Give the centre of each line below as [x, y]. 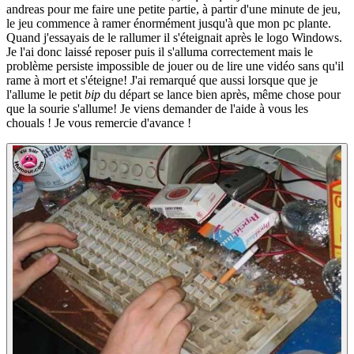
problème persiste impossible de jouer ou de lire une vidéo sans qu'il [175, 66]
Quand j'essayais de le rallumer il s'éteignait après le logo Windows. [174, 38]
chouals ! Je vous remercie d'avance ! [99, 123]
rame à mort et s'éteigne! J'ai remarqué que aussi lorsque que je [162, 81]
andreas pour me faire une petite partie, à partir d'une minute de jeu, [173, 9]
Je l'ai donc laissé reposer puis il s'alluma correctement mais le [160, 52]
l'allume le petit [45, 95]
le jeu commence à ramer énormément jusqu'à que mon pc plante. [169, 24]
